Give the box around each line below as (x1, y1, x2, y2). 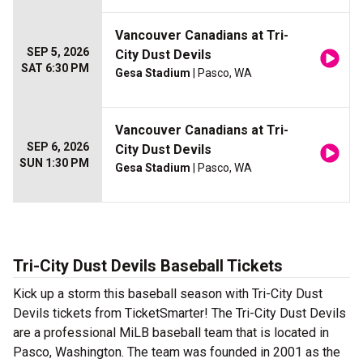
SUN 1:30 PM (19, 156, 89, 170)
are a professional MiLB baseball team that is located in (13, 325, 329, 341)
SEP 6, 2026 (27, 140, 89, 154)
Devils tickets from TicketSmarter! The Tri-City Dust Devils (13, 305, 346, 322)
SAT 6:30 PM (21, 62, 89, 75)
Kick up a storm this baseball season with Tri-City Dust (13, 286, 322, 302)
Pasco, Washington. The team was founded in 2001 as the (13, 344, 340, 361)
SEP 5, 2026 (27, 45, 89, 59)
